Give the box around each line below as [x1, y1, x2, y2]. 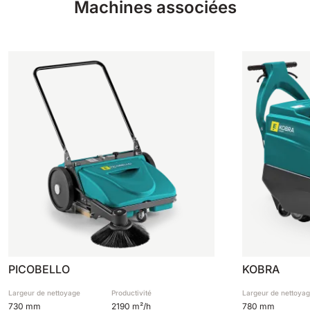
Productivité [111, 288, 152, 297]
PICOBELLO [8, 262, 70, 276]
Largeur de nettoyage [8, 288, 80, 297]
